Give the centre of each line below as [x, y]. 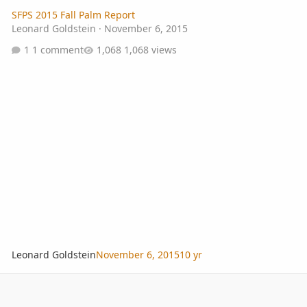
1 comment [58, 50]
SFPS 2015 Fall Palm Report [73, 14]
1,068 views [150, 50]
